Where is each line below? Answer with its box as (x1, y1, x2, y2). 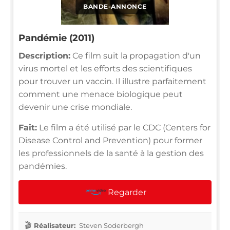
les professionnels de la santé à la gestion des (18, 148, 204, 158)
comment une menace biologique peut (18, 89, 183, 99)
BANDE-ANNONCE (83, 2, 147, 10)
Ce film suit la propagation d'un (70, 50, 201, 61)
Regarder (107, 187, 146, 197)
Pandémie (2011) (18, 32, 94, 44)
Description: (18, 50, 70, 61)
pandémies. (18, 161, 67, 171)
